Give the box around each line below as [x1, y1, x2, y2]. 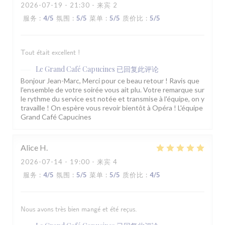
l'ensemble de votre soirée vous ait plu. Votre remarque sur [21, 85, 204, 94]
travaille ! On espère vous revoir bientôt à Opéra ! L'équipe [21, 103, 203, 113]
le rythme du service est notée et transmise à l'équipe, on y [21, 94, 204, 103]
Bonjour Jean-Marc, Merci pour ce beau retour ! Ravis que [21, 76, 199, 85]
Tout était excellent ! [21, 48, 80, 58]
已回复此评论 [117, 65, 159, 74]
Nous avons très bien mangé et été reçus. [21, 205, 137, 214]
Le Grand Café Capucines [36, 64, 115, 74]
